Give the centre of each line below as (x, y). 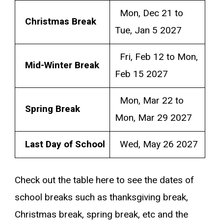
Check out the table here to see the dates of (104, 180)
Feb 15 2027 (141, 74)
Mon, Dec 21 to (149, 13)
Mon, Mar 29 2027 (153, 118)
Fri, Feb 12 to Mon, (156, 57)
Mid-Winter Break (62, 65)
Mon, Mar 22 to (149, 100)
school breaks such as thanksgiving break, (101, 197)
